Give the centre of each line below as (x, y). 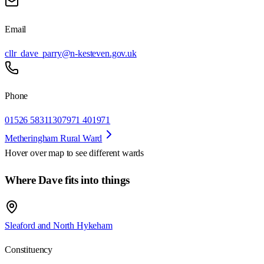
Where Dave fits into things (67, 180)
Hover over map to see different (63, 153)
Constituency (29, 249)
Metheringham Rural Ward (54, 138)
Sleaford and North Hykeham (59, 225)
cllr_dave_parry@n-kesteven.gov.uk (71, 54)
